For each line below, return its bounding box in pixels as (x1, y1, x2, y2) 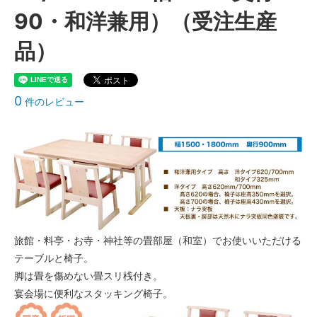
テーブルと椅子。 (14, 251, 93, 264)
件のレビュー (22, 95, 84, 108)
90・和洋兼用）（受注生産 (14, 8, 277, 34)
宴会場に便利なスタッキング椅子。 (14, 287, 173, 299)
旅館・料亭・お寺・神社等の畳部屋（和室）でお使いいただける (14, 234, 301, 246)
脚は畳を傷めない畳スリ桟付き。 (14, 269, 163, 282)
